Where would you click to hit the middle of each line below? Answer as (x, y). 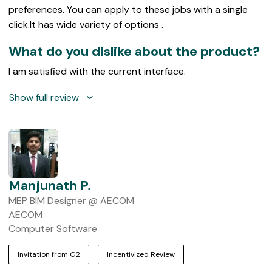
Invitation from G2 (49, 254)
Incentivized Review (141, 254)
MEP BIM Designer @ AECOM (71, 200)
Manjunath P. (50, 185)
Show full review (44, 97)
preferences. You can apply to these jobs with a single (128, 10)
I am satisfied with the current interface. (97, 71)
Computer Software (53, 228)
